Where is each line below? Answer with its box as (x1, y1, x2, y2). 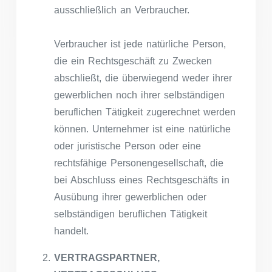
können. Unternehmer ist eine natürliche (54, 123, 231, 134)
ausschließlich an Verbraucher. (54, 4, 189, 15)
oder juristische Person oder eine (54, 140, 201, 151)
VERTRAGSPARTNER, (54, 252, 160, 263)
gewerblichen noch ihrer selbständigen (54, 89, 225, 100)
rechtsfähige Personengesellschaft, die (54, 157, 223, 168)
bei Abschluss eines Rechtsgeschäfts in (54, 174, 229, 185)
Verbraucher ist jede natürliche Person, (54, 38, 226, 49)
